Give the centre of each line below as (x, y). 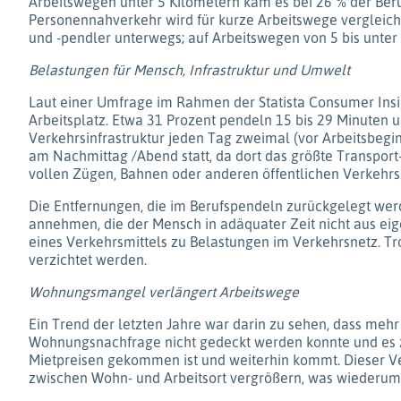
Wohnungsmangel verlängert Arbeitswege (164, 292)
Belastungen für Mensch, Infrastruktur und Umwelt (189, 70)
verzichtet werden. (88, 260)
